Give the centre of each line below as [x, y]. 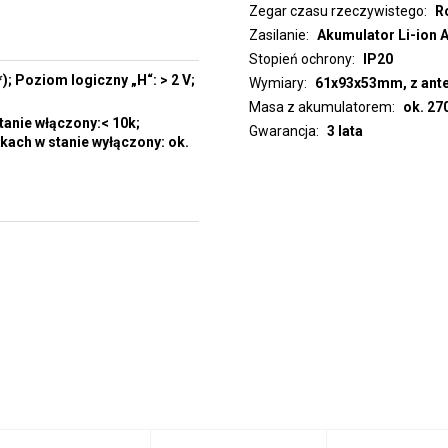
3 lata [344, 131]
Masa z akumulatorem [320, 107]
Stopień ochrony [300, 59]
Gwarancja [282, 131]
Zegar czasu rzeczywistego [336, 11]
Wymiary [276, 83]
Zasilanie [277, 35]
